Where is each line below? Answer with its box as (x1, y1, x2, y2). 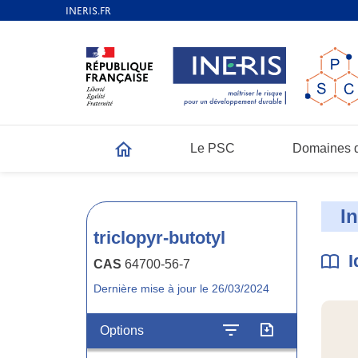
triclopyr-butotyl (93, 228, 225, 248)
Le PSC (190, 141, 235, 155)
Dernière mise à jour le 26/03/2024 (93, 282, 269, 295)
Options (100, 324, 144, 337)
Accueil (115, 150, 157, 165)
